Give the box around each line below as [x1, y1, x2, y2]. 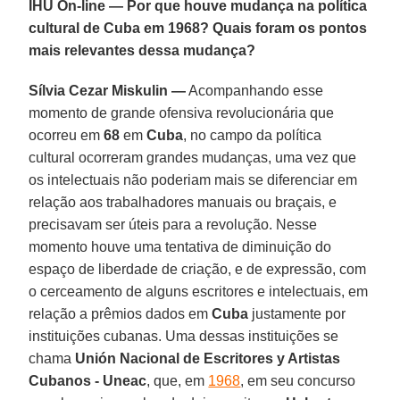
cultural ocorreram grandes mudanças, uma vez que [29, 149, 357, 165]
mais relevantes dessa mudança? [29, 42, 256, 58]
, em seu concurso [240, 372, 356, 388]
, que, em [146, 372, 209, 388]
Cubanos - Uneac [29, 372, 147, 388]
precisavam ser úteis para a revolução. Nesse [29, 216, 318, 232]
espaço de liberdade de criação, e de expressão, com [29, 261, 367, 277]
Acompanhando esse [186, 82, 324, 98]
